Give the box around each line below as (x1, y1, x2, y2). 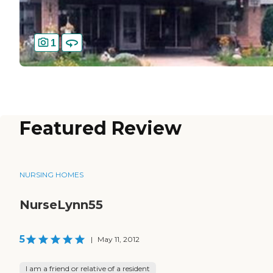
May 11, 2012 (97, 235, 140, 244)
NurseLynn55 (19, 197, 103, 213)
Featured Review (19, 117, 182, 140)
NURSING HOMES (19, 170, 83, 180)
